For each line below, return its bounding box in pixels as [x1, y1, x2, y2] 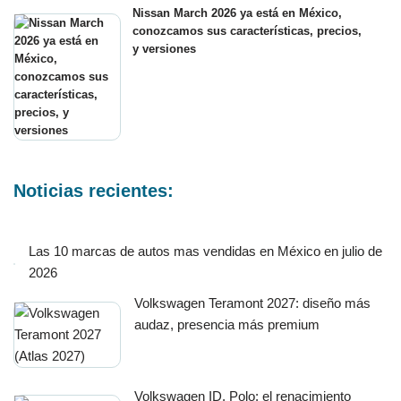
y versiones [132, 42, 196, 56]
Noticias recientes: [13, 181, 174, 201]
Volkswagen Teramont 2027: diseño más [134, 295, 371, 311]
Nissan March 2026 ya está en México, [132, 6, 342, 21]
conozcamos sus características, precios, [132, 24, 362, 38]
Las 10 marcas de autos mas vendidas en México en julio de [29, 243, 382, 260]
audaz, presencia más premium [134, 317, 320, 333]
